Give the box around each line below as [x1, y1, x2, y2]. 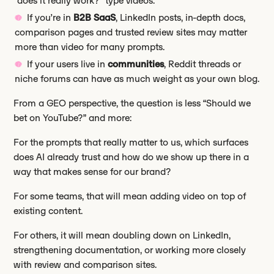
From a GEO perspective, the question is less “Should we [13, 97, 251, 109]
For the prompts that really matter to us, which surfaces [13, 136, 249, 149]
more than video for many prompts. [15, 41, 165, 53]
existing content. [13, 205, 83, 217]
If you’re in [27, 12, 74, 24]
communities [108, 58, 165, 70]
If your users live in [27, 58, 108, 70]
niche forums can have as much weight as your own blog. [15, 73, 260, 85]
